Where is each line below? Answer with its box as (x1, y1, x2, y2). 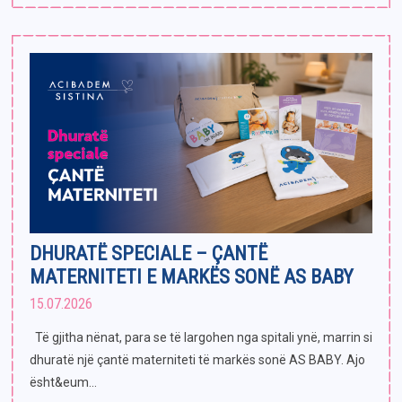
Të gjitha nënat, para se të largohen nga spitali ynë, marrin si (30, 329, 372, 345)
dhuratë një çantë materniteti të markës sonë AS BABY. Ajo (30, 352, 365, 367)
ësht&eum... (30, 374, 97, 389)
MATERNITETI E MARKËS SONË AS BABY (30, 265, 354, 288)
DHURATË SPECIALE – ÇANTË (30, 241, 267, 265)
